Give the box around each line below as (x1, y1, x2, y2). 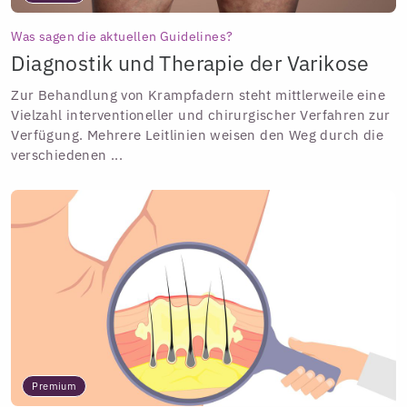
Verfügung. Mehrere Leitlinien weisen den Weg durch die (11, 126, 384, 144)
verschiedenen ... (11, 146, 124, 164)
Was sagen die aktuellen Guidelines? (11, 27, 233, 45)
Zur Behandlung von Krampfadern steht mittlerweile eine (11, 86, 386, 104)
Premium (32, 380, 77, 393)
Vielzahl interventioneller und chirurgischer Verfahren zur (11, 106, 391, 124)
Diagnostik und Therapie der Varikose (11, 50, 370, 77)
